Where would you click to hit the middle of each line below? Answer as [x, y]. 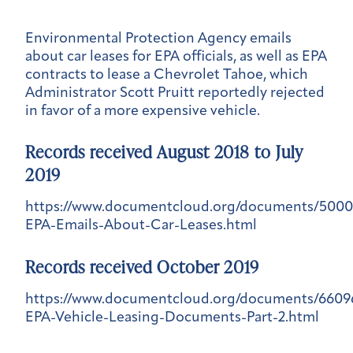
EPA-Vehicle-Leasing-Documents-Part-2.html [172, 318]
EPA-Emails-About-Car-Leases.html [141, 226]
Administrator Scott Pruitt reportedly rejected [175, 93]
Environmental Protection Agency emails [158, 39]
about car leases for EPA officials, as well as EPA [176, 57]
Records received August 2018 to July [165, 152]
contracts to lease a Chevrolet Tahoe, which [167, 75]
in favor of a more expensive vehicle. [143, 111]
